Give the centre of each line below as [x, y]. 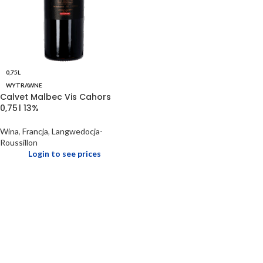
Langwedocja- [77, 131]
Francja [35, 131]
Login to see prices [64, 154]
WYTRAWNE [24, 85]
